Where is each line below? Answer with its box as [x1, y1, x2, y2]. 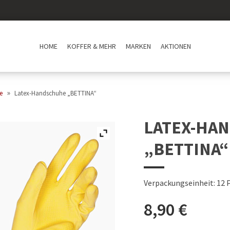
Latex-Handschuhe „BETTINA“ [14, 89, 97, 98]
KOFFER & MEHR [67, 42, 116, 51]
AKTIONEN [160, 42, 191, 51]
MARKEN [125, 42, 151, 51]
